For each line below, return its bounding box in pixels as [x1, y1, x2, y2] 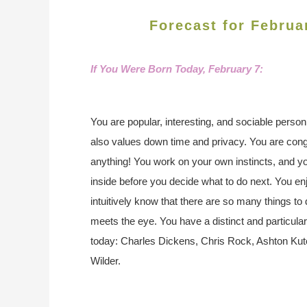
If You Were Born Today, [90, 63, 208, 75]
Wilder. [90, 255, 121, 267]
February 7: [208, 63, 263, 75]
